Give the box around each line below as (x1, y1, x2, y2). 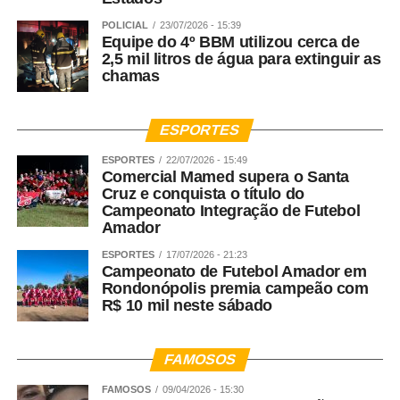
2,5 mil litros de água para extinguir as (101, 50, 381, 69)
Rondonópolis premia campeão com (101, 279, 369, 298)
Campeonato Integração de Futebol (101, 202, 361, 221)
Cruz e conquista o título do (101, 185, 304, 204)
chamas (101, 67, 160, 86)
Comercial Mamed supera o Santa (101, 168, 350, 187)
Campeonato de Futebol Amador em (101, 262, 367, 281)
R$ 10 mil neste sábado (101, 296, 272, 315)
